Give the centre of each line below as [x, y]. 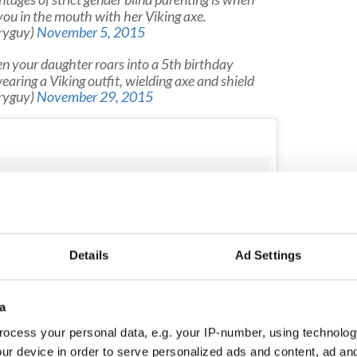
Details [89, 255]
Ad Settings [268, 255]
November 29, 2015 [94, 96]
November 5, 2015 [90, 32]
